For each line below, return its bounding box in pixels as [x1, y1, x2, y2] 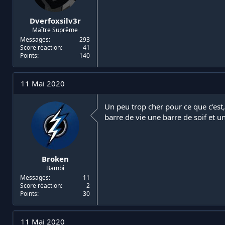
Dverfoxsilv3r [29, 16, 81, 26]
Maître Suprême [32, 26, 78, 35]
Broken [41, 153, 69, 164]
